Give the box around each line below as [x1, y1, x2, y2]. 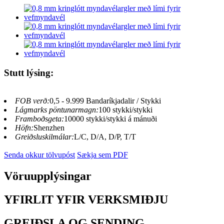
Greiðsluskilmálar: [15, 132, 74, 141]
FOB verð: [15, 96, 49, 105]
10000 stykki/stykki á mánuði [64, 114, 157, 123]
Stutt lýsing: [4, 67, 53, 78]
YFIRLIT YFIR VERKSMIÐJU [4, 193, 168, 206]
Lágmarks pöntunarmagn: [15, 105, 98, 114]
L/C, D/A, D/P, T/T [74, 132, 136, 141]
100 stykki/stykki [98, 105, 152, 114]
